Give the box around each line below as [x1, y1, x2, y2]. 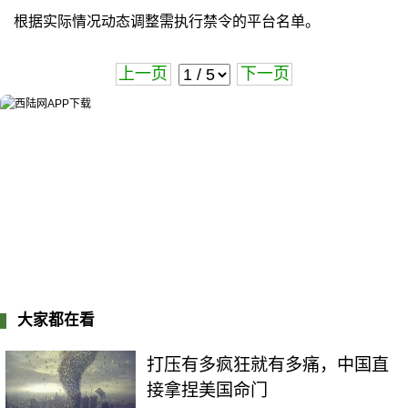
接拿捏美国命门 [147, 381, 269, 401]
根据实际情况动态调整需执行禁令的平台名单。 [13, 13, 320, 29]
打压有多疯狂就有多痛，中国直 [147, 355, 390, 375]
